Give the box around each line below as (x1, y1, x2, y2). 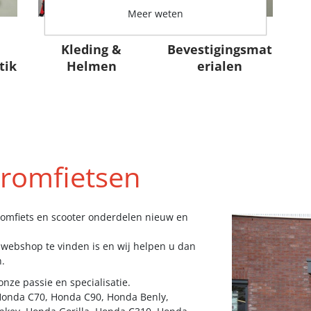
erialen (196, 57, 242, 74)
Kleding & (61, 40, 122, 58)
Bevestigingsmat (167, 40, 272, 58)
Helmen (66, 57, 117, 74)
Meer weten (128, 7, 183, 20)
